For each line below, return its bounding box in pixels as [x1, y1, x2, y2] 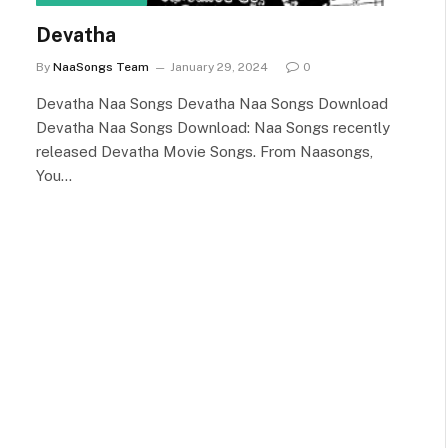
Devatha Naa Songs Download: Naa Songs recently [36, 119, 390, 136]
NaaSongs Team [53, 60, 149, 74]
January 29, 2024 [170, 60, 268, 74]
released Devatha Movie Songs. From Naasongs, [36, 143, 373, 160]
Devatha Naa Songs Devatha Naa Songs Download [36, 95, 388, 112]
